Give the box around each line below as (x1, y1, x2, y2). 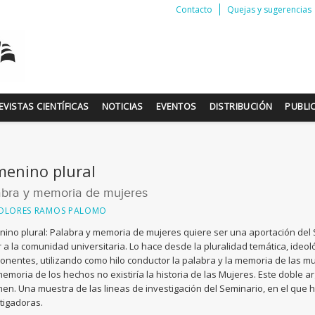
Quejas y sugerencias (227, 4, 311, 15)
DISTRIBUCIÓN (209, 101, 273, 112)
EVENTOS (155, 101, 197, 112)
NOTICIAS (101, 101, 143, 112)
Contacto (176, 4, 212, 15)
